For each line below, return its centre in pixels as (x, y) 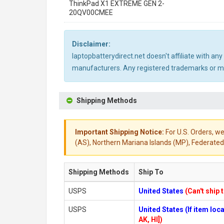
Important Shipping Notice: (119, 132)
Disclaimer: (91, 44)
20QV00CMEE (91, 12)
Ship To (151, 172)
